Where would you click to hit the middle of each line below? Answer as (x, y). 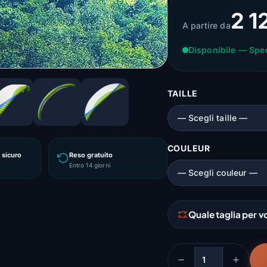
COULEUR (189, 148)
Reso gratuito (91, 155)
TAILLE (182, 93)
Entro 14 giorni (89, 165)
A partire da (206, 25)
